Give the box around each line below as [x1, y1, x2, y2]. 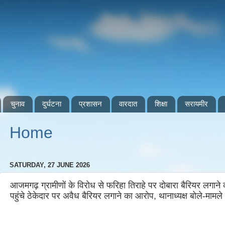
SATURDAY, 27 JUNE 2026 [10, 161, 90, 169]
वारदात [119, 99, 138, 108]
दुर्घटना [42, 99, 61, 108]
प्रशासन [78, 99, 102, 108]
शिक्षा [155, 99, 167, 108]
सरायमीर [184, 99, 208, 108]
